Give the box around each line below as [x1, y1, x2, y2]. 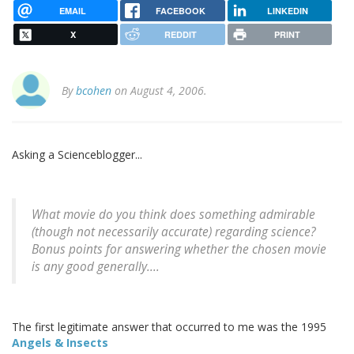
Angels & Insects [12, 335, 108, 351]
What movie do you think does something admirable [32, 206, 315, 224]
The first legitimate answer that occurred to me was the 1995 [12, 319, 326, 335]
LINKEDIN [266, 4, 308, 17]
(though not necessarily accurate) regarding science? [32, 224, 316, 241]
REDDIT [164, 28, 197, 41]
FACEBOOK [155, 4, 205, 17]
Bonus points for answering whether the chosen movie [32, 241, 326, 258]
